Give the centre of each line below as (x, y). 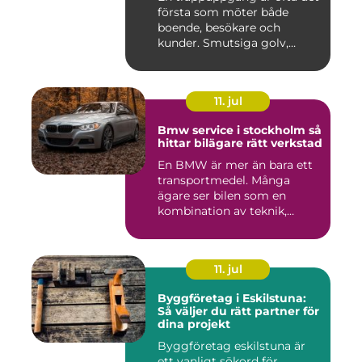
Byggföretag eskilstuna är (232, 345)
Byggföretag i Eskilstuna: (232, 298)
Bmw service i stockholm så (233, 130)
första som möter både (223, 12)
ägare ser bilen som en (222, 195)
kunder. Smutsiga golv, (223, 42)
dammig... (186, 58)
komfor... (182, 226)
